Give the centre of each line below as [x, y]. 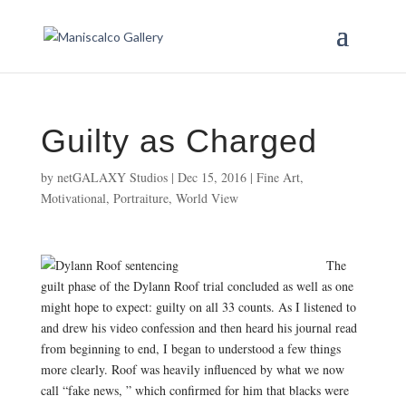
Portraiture [140, 198]
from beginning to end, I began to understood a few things [190, 348]
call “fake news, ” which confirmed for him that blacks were [194, 390]
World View [207, 198]
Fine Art [278, 177]
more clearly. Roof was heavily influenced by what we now [192, 369]
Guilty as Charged [179, 141]
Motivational [73, 198]
